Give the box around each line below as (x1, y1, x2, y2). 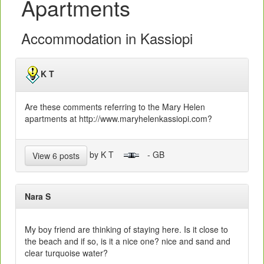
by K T (87, 148, 123, 160)
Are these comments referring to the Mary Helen (25, 101, 205, 113)
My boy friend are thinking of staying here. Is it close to (25, 223, 228, 236)
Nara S (25, 190, 67, 203)
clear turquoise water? (25, 247, 108, 259)
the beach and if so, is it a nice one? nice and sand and (25, 235, 230, 247)
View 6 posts (32, 150, 80, 162)
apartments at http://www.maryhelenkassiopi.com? (25, 113, 212, 125)
